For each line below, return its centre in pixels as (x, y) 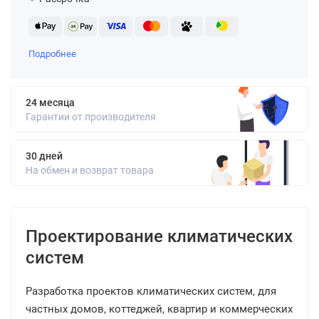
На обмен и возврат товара (90, 170)
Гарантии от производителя (91, 117)
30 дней (44, 156)
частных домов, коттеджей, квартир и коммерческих (159, 309)
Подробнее (52, 54)
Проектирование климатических (159, 236)
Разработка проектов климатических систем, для (151, 291)
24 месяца (50, 103)
